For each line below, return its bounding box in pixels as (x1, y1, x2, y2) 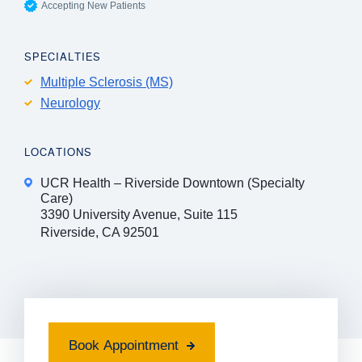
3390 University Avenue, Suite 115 (40, 208, 238, 221)
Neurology (40, 96, 100, 110)
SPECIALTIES (24, 51, 101, 63)
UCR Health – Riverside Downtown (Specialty (40, 176, 305, 190)
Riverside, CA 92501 (40, 225, 159, 239)
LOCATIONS (24, 146, 92, 158)
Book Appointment (69, 338, 179, 353)
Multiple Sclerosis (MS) (40, 75, 173, 89)
